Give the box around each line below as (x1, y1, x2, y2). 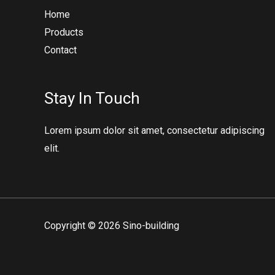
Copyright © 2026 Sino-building (44, 220, 179, 232)
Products (44, 26, 83, 39)
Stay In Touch (44, 88, 140, 107)
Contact (44, 44, 77, 56)
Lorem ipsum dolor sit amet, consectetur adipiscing (44, 125, 265, 137)
